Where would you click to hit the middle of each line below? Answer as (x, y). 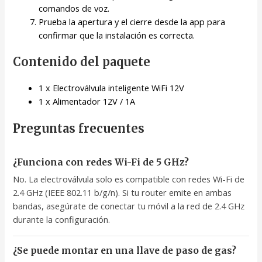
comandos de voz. (74, 8)
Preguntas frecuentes (79, 129)
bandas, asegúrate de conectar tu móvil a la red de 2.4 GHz (129, 206)
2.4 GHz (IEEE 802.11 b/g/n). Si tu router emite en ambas (123, 193)
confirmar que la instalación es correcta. (117, 35)
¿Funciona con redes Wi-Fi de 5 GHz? (101, 163)
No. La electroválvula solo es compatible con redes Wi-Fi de (129, 179)
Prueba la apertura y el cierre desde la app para (132, 21)
